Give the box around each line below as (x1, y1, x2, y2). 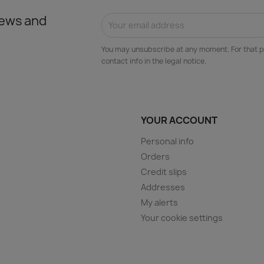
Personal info (141, 135, 194, 147)
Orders (141, 150, 170, 162)
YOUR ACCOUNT (141, 113, 217, 127)
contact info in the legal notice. (101, 55, 207, 66)
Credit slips (141, 166, 187, 177)
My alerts (141, 196, 178, 208)
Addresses (141, 181, 185, 193)
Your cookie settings (141, 212, 223, 223)
